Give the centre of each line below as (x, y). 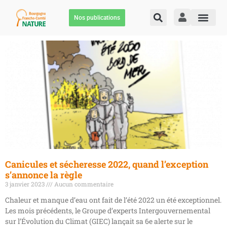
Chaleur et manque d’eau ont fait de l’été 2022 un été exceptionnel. (113, 200)
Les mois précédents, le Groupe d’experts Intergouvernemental (108, 210)
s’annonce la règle (44, 175)
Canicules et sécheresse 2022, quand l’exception (107, 164)
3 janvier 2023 (26, 184)
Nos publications (97, 17)
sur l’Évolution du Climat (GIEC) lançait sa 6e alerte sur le (99, 221)
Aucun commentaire (83, 184)
